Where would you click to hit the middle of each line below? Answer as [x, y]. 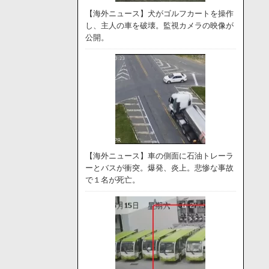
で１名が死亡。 [112, 180]
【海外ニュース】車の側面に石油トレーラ [159, 156]
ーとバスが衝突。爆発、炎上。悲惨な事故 [159, 168]
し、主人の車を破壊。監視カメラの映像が [159, 26]
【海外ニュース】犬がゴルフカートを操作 [159, 14]
